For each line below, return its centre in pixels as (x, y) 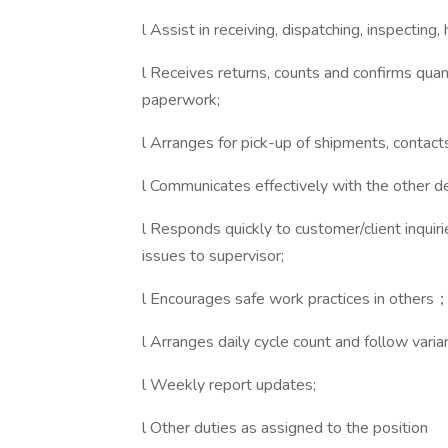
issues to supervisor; (213, 256)
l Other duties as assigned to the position (285, 428)
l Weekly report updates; (229, 385)
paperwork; (181, 100)
